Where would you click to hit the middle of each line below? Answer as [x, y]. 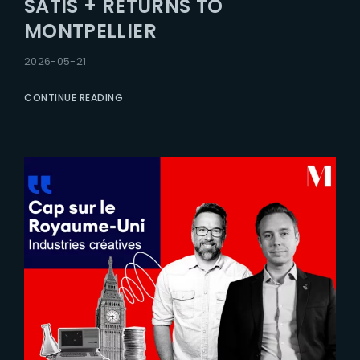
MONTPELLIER [90, 31]
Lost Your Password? [256, 11]
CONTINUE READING [74, 97]
